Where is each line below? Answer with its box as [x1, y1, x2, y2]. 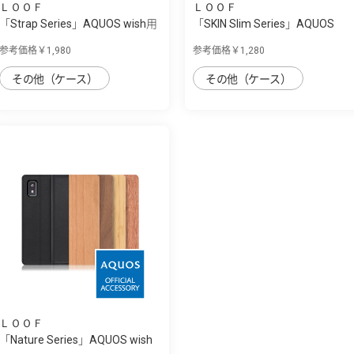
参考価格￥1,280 [193, 44, 265, 56]
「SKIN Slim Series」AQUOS [193, 17, 334, 30]
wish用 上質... [193, 33, 258, 47]
